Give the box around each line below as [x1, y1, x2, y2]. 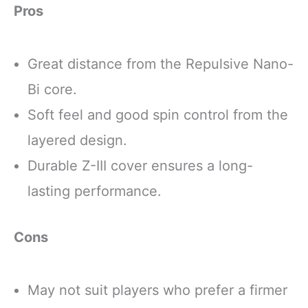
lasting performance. [27, 182, 162, 199]
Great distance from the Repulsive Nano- [27, 55, 294, 72]
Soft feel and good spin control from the [27, 106, 288, 123]
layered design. [27, 131, 127, 148]
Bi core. [27, 80, 77, 98]
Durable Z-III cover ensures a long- [27, 157, 253, 174]
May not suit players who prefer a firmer [27, 282, 287, 299]
